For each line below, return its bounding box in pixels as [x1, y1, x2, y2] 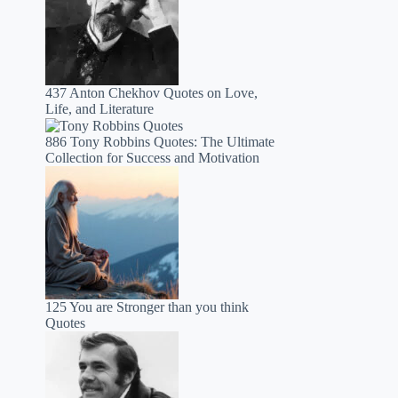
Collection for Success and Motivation [45, 150, 260, 166]
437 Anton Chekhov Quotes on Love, [45, 85, 259, 100]
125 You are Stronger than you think [45, 299, 250, 315]
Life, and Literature [45, 101, 155, 116]
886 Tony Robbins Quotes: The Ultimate [45, 134, 275, 150]
